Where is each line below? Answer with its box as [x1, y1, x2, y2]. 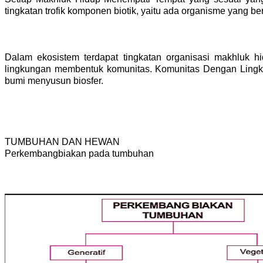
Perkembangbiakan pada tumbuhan [5, 148, 154, 159]
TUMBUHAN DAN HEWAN [5, 136, 120, 147]
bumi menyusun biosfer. [5, 75, 106, 86]
